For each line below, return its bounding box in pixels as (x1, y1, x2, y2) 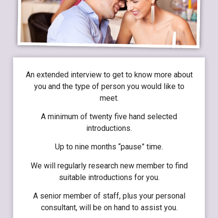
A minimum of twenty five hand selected (41, 112, 177, 122)
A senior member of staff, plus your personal (33, 191, 185, 201)
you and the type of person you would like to (34, 81, 184, 91)
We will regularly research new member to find (30, 161, 188, 170)
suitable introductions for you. (58, 172, 160, 182)
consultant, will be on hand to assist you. (40, 203, 178, 213)
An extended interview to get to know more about (25, 70, 193, 79)
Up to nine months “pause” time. (55, 142, 163, 152)
